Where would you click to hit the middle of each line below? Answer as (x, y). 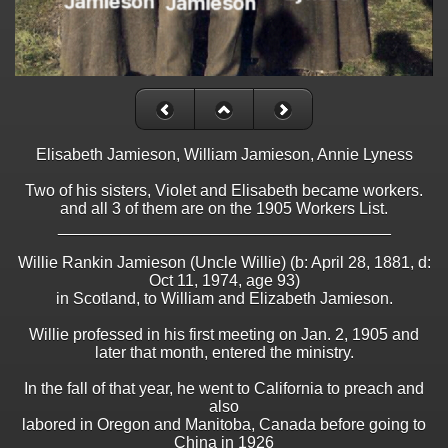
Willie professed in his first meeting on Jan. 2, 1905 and (224, 335)
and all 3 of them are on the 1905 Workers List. (224, 209)
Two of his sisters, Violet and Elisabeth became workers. (224, 191)
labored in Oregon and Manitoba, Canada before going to (224, 425)
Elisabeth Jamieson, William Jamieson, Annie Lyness (224, 155)
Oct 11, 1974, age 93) (224, 281)
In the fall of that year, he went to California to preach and (224, 389)
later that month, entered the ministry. (224, 353)
